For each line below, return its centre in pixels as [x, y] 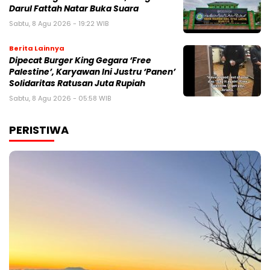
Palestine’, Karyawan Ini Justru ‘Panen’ [92, 72]
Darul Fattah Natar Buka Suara [74, 9]
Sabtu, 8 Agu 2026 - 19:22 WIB [59, 24]
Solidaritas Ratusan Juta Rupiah [77, 84]
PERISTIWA [39, 130]
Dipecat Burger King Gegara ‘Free [80, 61]
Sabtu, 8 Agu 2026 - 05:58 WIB [60, 99]
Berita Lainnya [37, 49]
